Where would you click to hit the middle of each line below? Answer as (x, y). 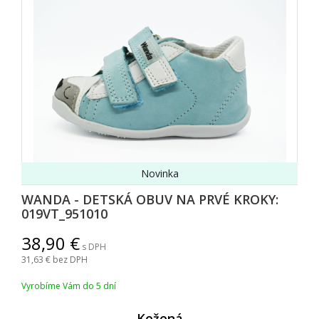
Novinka (159, 174)
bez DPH (70, 260)
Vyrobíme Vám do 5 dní (69, 286)
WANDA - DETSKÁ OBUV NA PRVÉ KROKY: (150, 200)
